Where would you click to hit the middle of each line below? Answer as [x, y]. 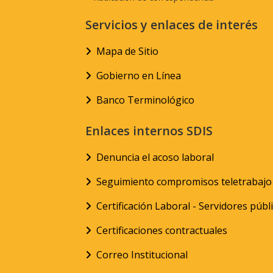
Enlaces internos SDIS [149, 130]
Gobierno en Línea [139, 75]
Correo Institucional [142, 254]
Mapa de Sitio [127, 51]
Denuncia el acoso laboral [155, 157]
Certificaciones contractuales [162, 230]
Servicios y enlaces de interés [172, 24]
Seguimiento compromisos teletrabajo [184, 181]
